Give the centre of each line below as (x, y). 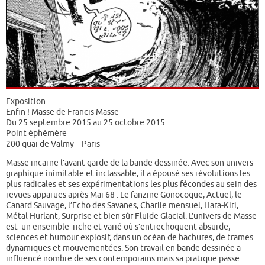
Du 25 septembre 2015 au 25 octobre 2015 (85, 123)
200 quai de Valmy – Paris (53, 144)
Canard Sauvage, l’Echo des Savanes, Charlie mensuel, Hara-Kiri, (122, 206)
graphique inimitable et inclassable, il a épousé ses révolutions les (128, 174)
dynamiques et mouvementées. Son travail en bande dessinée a (123, 248)
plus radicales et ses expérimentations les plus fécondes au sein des (131, 184)
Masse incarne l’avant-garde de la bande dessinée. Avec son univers (130, 163)
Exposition (26, 101)
